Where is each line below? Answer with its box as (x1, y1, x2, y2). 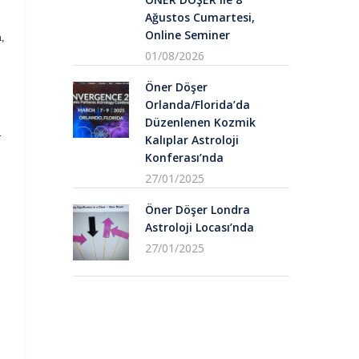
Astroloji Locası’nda (145, 219, 254, 235)
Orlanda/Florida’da (145, 96, 250, 112)
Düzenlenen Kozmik (145, 114, 256, 130)
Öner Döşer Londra (145, 201, 250, 217)
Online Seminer (145, 26, 230, 42)
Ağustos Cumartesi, (145, 9, 255, 25)
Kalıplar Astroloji (145, 131, 239, 147)
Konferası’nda (145, 149, 224, 165)
